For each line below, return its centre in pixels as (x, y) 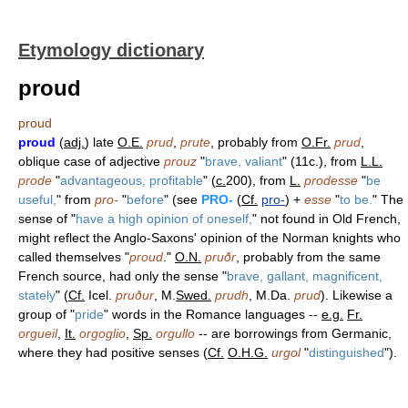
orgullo (175, 333)
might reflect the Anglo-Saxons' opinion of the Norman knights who (209, 238)
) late (101, 142)
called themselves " (74, 257)
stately (37, 295)
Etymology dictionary (111, 50)
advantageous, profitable (132, 180)
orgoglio (102, 333)
